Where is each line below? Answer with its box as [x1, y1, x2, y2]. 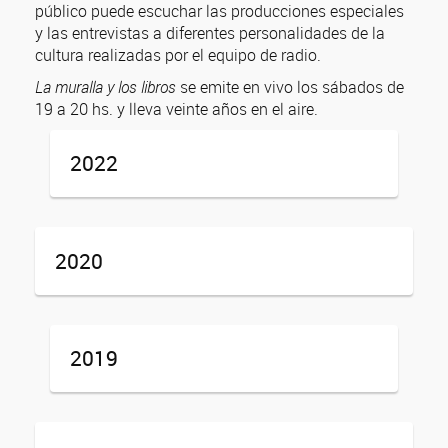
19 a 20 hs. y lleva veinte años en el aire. [35, 98, 318, 120]
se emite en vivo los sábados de [176, 76, 404, 98]
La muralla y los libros [35, 76, 176, 98]
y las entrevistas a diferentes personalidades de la [35, 22, 385, 44]
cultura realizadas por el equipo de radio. [35, 44, 321, 66]
